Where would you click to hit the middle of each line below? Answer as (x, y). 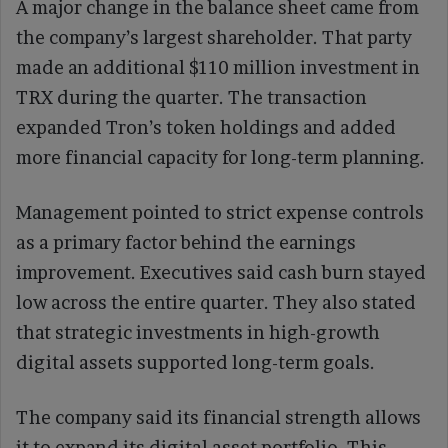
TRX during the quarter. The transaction (191, 98)
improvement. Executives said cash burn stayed (221, 273)
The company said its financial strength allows (218, 418)
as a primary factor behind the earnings (186, 243)
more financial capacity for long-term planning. (220, 158)
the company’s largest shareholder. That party (214, 38)
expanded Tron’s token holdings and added (206, 128)
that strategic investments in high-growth (198, 333)
